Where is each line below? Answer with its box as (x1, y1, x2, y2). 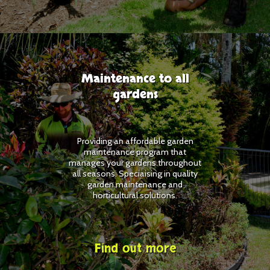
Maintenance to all (81, 71, 189, 87)
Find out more (94, 240, 176, 258)
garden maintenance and (87, 178, 183, 190)
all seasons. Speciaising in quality (72, 168, 198, 179)
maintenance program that (84, 146, 186, 157)
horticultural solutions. (93, 189, 177, 201)
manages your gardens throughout (69, 157, 201, 168)
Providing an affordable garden (77, 135, 193, 146)
